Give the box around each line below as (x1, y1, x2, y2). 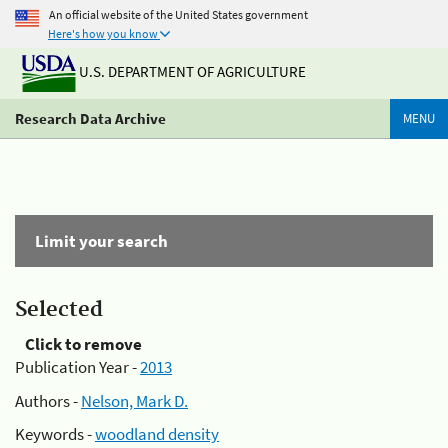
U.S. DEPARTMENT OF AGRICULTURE (76, 62, 306, 82)
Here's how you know (48, 26, 158, 41)
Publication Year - (15, 356, 140, 378)
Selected (15, 297, 103, 323)
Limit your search (35, 230, 168, 252)
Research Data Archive (15, 109, 166, 128)
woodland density (95, 423, 219, 445)
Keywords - (15, 423, 95, 445)
